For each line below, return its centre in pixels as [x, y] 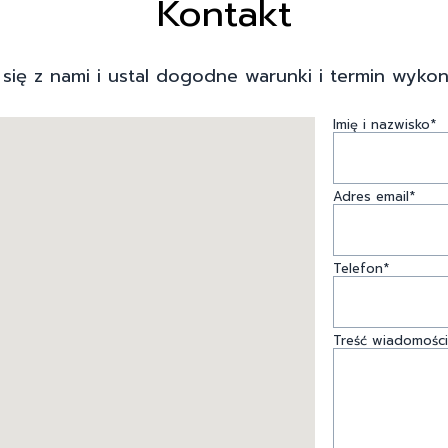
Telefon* [360, 268]
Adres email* [373, 196]
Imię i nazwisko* [384, 124]
